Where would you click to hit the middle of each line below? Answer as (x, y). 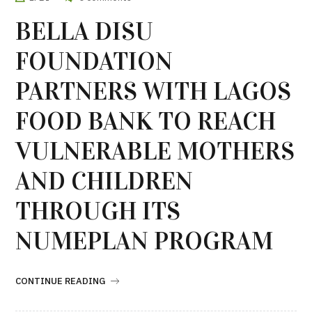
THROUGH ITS (98, 211)
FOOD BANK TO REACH (146, 122)
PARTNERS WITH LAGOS (154, 92)
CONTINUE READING (61, 281)
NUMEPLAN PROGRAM (145, 241)
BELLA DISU (85, 32)
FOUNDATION (94, 62)
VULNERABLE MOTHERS (155, 151)
